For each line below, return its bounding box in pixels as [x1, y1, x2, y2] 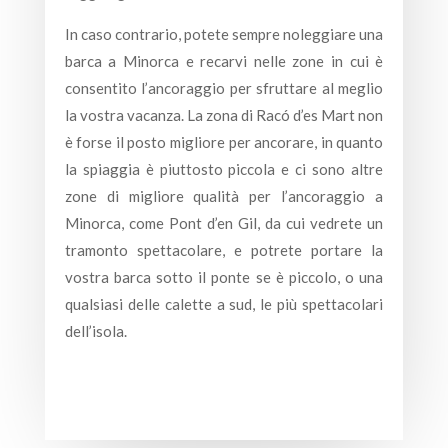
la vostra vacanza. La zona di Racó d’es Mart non [64, 106, 384, 124]
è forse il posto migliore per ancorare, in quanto [64, 133, 384, 151]
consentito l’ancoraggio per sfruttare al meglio [64, 79, 384, 97]
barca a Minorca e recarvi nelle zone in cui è [64, 52, 384, 70]
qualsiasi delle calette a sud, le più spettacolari [64, 295, 384, 313]
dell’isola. [64, 322, 127, 340]
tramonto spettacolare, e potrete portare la [64, 241, 384, 259]
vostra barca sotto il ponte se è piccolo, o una [64, 268, 384, 286]
